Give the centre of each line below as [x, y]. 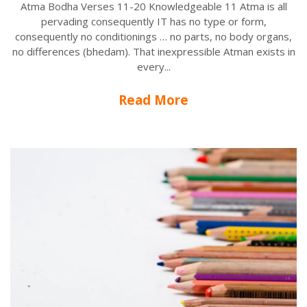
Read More [153, 99]
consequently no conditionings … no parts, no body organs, [153, 36]
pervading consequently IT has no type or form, [153, 21]
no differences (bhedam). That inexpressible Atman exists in [153, 51]
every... [153, 66]
